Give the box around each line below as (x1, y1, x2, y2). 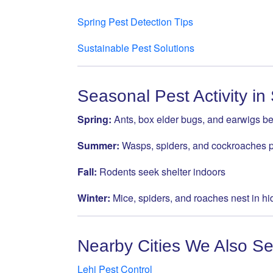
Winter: (77, 191, 110, 205)
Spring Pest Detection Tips (77, 15, 193, 29)
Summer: (77, 138, 119, 152)
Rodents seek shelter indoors (97, 165, 225, 179)
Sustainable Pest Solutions (77, 41, 194, 55)
